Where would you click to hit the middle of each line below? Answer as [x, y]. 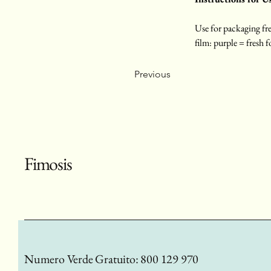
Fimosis [48, 164]
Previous [152, 74]
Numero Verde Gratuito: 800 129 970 [112, 259]
